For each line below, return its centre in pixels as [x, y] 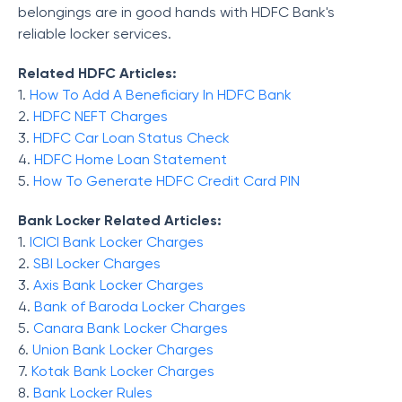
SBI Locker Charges [97, 263]
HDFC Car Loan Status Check [131, 138]
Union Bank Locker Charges [123, 350]
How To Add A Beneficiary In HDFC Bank [161, 95]
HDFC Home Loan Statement [131, 159]
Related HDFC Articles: [97, 73]
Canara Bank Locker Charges [131, 328]
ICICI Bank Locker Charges [117, 242]
